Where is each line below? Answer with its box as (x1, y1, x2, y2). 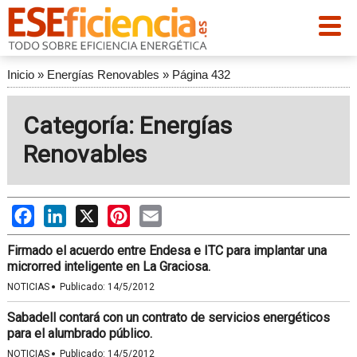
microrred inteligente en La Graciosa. (6, 259, 210, 274)
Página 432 (171, 68, 230, 81)
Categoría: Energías (22, 112, 232, 139)
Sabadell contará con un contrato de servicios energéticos (6, 310, 330, 325)
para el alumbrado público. (6, 326, 152, 341)
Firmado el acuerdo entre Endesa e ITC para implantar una (6, 243, 327, 258)
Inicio (6, 68, 34, 81)
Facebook (33, 205, 89, 220)
